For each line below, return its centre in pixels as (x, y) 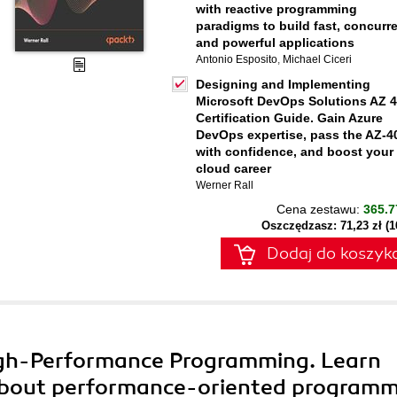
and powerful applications (275, 43)
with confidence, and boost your (295, 152)
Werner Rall (225, 185)
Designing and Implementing (283, 84)
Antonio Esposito (237, 59)
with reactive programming (276, 9)
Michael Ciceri (317, 59)
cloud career (234, 168)
